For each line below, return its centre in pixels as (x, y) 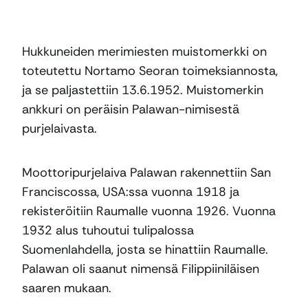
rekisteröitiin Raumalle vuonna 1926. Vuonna (149, 211)
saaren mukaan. (67, 288)
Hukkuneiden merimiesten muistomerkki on (144, 51)
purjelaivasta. (59, 128)
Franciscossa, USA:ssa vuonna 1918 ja (131, 191)
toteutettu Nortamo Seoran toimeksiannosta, (150, 70)
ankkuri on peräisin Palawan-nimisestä (131, 109)
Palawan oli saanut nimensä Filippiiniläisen (141, 268)
